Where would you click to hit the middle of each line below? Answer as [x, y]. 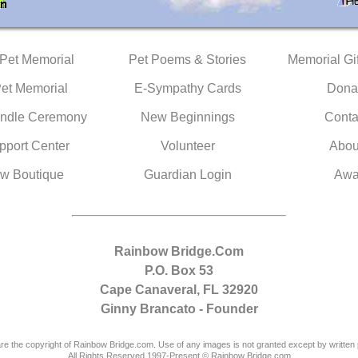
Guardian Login [187, 175]
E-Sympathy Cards [187, 88]
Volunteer [187, 146]
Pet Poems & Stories [187, 60]
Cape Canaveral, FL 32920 [179, 290]
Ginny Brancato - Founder [179, 309]
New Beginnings [187, 117]
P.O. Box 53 [179, 270]
